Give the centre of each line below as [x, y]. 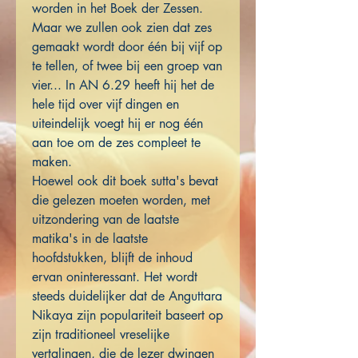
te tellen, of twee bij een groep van [127, 66]
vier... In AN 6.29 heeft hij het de [123, 86]
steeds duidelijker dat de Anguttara [127, 296]
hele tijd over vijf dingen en [105, 105]
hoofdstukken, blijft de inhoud [112, 258]
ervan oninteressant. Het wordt [115, 277]
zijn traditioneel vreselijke [101, 335]
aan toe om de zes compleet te [116, 143]
